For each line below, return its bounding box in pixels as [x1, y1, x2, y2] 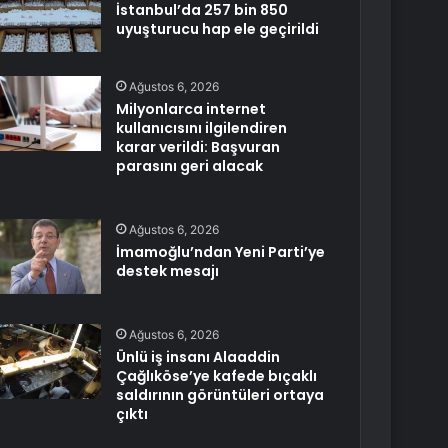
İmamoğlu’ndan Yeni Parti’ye [116, 242, 326, 262]
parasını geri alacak [116, 156, 264, 176]
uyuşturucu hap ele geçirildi [116, 19, 320, 39]
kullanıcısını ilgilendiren [116, 118, 288, 138]
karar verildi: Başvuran [116, 137, 281, 157]
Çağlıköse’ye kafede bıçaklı [116, 366, 318, 386]
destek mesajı [116, 261, 220, 281]
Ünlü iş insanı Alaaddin [116, 347, 281, 367]
